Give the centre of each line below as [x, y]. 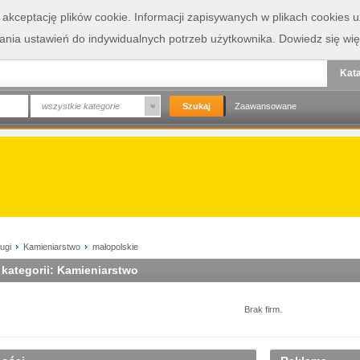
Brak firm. [263, 309]
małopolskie [115, 247]
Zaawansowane [266, 106]
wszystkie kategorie [81, 106]
